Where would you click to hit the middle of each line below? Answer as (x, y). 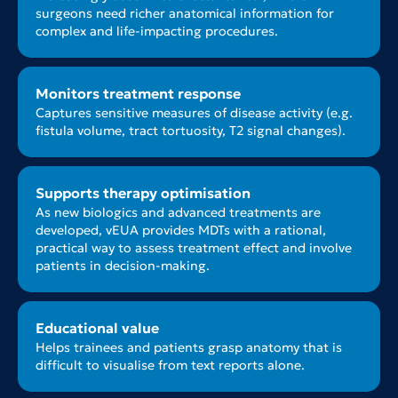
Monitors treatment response (138, 94)
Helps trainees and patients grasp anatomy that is (189, 348)
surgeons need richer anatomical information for (185, 14)
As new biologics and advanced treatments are (178, 213)
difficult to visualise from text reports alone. (170, 366)
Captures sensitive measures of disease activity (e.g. (194, 113)
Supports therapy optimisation (143, 194)
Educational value (97, 329)
